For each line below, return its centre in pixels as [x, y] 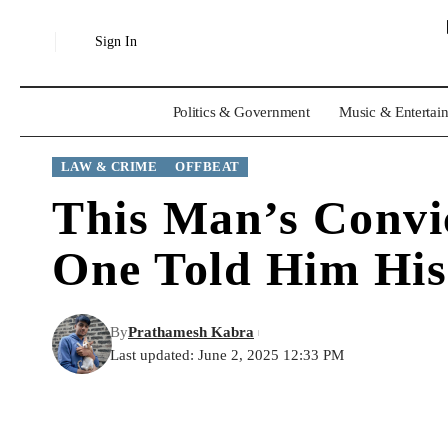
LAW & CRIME [109, 167]
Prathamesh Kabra [191, 332]
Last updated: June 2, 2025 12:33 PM [227, 355]
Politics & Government [241, 112]
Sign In [116, 42]
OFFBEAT [207, 167]
